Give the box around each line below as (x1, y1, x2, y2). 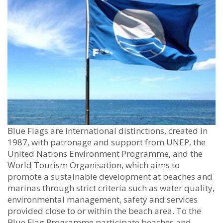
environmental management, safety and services (7, 193, 198, 205)
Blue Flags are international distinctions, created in (7, 124, 208, 136)
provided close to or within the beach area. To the (7, 205, 201, 217)
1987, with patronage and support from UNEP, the (7, 136, 206, 148)
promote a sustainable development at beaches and (7, 170, 213, 182)
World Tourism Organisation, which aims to (7, 159, 180, 171)
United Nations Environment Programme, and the (7, 147, 203, 159)
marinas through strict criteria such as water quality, (7, 182, 215, 194)
